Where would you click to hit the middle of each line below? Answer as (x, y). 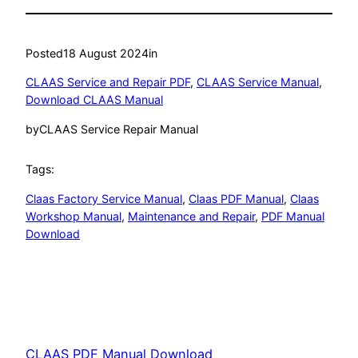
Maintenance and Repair (191, 216)
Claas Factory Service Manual (104, 198)
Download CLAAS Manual (94, 100)
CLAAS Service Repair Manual (119, 129)
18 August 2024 (106, 54)
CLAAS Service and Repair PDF (108, 82)
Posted (44, 54)
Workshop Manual (74, 216)
